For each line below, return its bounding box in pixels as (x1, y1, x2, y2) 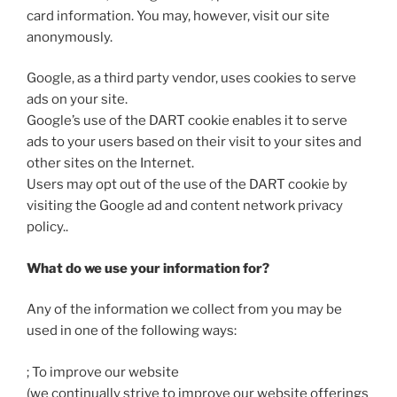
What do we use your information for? (27, 260, 269, 276)
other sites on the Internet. (27, 155, 194, 172)
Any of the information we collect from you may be (27, 301, 342, 318)
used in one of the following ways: (27, 323, 237, 339)
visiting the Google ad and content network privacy (27, 198, 343, 214)
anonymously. (27, 28, 113, 45)
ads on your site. (27, 91, 128, 108)
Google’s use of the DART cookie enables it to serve (27, 113, 347, 129)
